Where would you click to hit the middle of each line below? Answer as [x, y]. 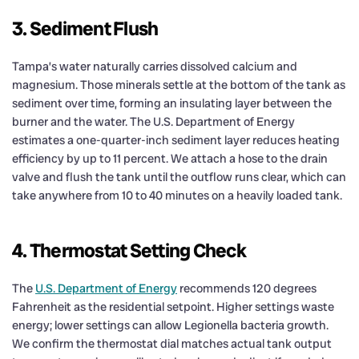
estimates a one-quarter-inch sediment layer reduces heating [176, 140]
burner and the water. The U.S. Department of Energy [153, 121]
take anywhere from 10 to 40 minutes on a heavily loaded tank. [177, 195]
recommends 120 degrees [247, 288]
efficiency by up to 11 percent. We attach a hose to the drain [170, 158]
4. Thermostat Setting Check [129, 250]
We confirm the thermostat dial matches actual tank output [172, 343]
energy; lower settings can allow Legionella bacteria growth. [170, 325]
